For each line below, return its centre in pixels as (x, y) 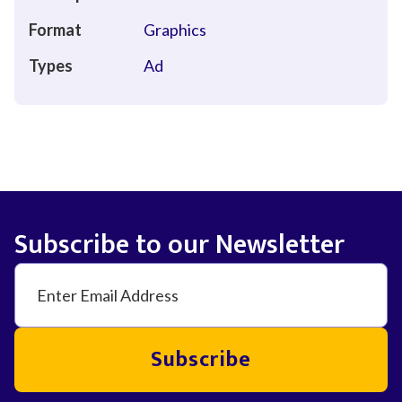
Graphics (175, 30)
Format (55, 30)
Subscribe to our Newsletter (179, 245)
